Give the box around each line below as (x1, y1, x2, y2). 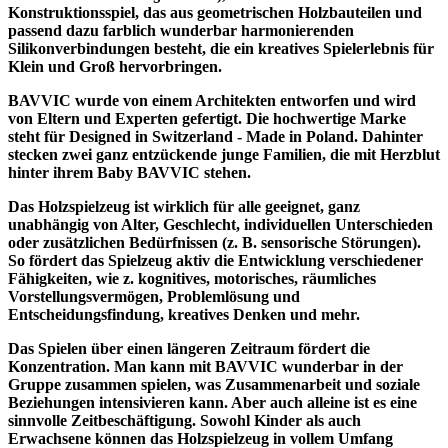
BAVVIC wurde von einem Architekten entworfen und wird (8, 91, 416, 109)
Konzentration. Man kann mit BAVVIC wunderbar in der (8, 357, 403, 375)
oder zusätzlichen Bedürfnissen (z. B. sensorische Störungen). (8, 233, 421, 251)
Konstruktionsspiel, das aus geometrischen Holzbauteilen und (8, 3, 422, 21)
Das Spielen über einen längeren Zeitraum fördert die (8, 339, 370, 357)
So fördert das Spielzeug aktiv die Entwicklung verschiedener (8, 251, 423, 269)
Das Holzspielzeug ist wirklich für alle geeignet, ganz (8, 197, 360, 215)
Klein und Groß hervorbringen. (8, 57, 222, 75)
